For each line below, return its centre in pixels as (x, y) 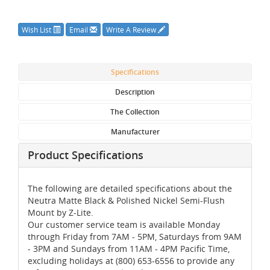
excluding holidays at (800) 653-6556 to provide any (131, 260)
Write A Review (132, 29)
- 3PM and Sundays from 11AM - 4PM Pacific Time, (129, 248)
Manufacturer (135, 131)
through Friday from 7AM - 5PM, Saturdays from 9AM (135, 236)
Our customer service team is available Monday (124, 224)
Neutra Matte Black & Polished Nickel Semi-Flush (126, 200)
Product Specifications (86, 155)
